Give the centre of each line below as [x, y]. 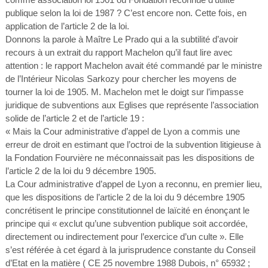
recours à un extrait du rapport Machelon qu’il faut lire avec [119, 52]
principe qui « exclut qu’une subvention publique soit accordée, [126, 223]
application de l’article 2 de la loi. [67, 26]
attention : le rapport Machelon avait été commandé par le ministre [133, 66]
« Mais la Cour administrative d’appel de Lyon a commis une [122, 131]
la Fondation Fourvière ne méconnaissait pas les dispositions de [130, 158]
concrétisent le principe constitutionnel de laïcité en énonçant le [127, 210]
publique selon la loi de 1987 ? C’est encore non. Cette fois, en [126, 13]
